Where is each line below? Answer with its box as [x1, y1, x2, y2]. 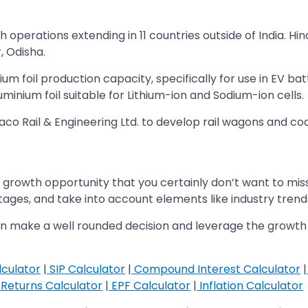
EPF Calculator [109, 277, 190, 294]
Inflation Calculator [197, 277, 303, 294]
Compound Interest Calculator [131, 261, 300, 277]
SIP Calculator [47, 261, 125, 277]
